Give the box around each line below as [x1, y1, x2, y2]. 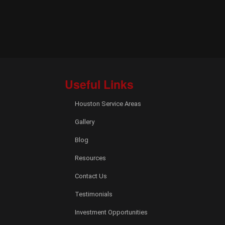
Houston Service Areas [74, 100, 141, 107]
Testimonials [74, 190, 113, 198]
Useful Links [64, 76, 134, 92]
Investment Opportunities [74, 208, 148, 216]
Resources [74, 154, 106, 162]
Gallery [74, 118, 94, 126]
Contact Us [74, 172, 107, 180]
